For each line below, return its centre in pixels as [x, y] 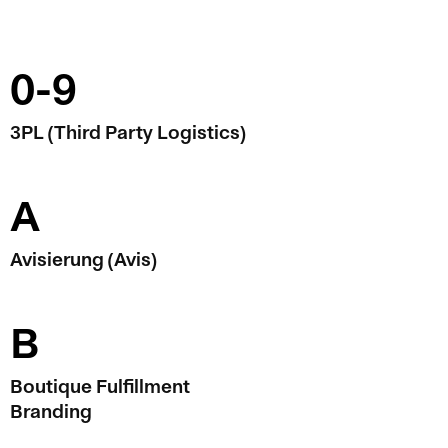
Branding [51, 411]
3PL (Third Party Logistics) [128, 132]
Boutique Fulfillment [100, 386]
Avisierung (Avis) [83, 259]
